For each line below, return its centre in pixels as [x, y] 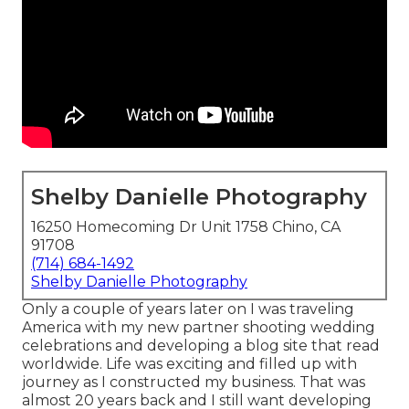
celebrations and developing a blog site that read [201, 346]
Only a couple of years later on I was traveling [188, 309]
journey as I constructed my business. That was [194, 383]
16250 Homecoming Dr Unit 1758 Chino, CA [186, 227]
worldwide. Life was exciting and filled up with [189, 364]
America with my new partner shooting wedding [199, 328]
